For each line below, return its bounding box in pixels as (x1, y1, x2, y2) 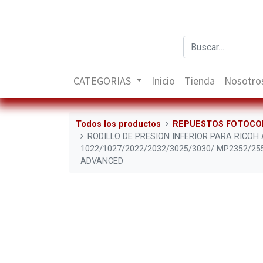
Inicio (151, 74, 176, 88)
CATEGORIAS (73, 74, 131, 88)
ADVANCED (80, 156, 123, 166)
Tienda (184, 74, 215, 88)
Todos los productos (76, 119, 161, 129)
